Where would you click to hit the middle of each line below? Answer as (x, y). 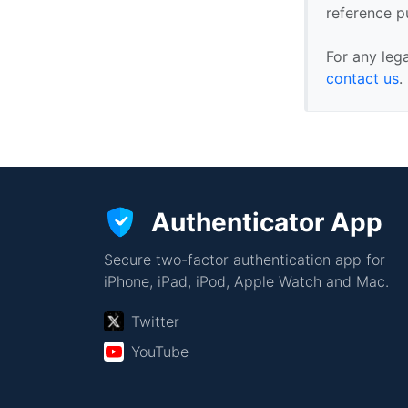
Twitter (155, 321)
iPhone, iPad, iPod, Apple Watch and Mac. (246, 281)
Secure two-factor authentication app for (245, 260)
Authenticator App (267, 222)
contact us (363, 78)
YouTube (160, 352)
